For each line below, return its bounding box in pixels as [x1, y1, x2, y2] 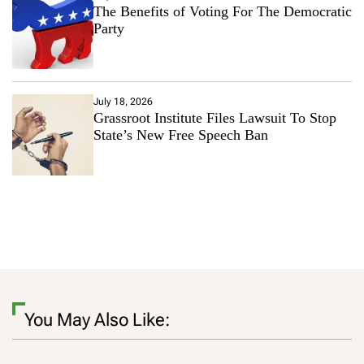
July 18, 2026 [93, 95, 153, 107]
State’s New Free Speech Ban [93, 126, 268, 143]
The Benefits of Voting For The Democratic [93, 2, 352, 19]
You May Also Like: [24, 309, 170, 330]
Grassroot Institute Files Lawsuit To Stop [93, 109, 336, 126]
